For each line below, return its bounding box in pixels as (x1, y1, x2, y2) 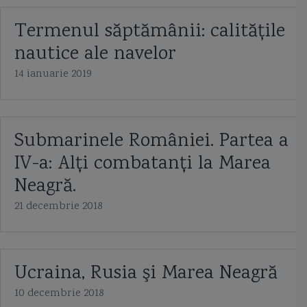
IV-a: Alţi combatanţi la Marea (14, 151, 271, 178)
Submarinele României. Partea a (14, 128, 288, 156)
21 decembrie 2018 (14, 199, 103, 214)
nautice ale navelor (14, 41, 176, 69)
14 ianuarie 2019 (14, 66, 92, 82)
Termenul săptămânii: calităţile (14, 19, 285, 46)
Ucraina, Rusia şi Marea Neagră (14, 260, 278, 288)
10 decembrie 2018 (14, 286, 104, 302)
